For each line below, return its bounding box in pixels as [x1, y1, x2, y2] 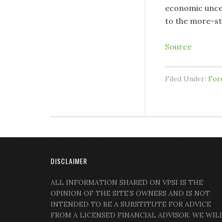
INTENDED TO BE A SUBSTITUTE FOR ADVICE [51, 200, 211, 209]
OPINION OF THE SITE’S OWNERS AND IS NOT [51, 189, 210, 198]
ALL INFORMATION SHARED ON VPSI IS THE [51, 178, 203, 187]
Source [165, 42, 192, 52]
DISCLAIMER [51, 156, 87, 166]
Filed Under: [165, 74, 208, 84]
